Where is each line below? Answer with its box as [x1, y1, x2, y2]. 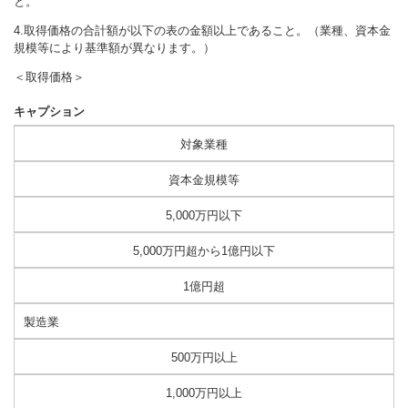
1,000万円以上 [166, 386, 242, 401]
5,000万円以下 [166, 209, 242, 223]
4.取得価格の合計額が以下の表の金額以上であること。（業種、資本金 [14, 23, 391, 37]
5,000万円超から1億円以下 [133, 244, 275, 259]
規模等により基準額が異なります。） [14, 40, 215, 55]
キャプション [14, 105, 85, 119]
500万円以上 [170, 351, 238, 365]
